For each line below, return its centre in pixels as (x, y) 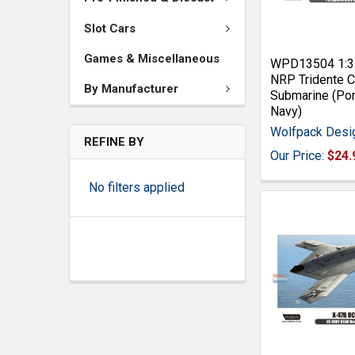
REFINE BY (114, 141)
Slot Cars (110, 28)
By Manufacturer (131, 89)
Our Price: (299, 155)
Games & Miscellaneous (152, 59)
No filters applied (137, 187)
